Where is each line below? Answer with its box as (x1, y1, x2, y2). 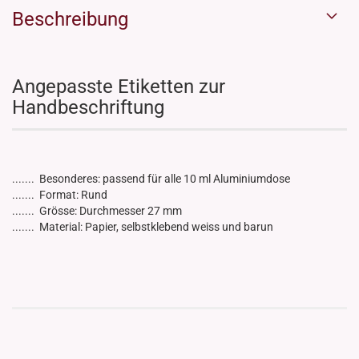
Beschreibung (12, 8, 128, 31)
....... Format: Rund (12, 188, 107, 202)
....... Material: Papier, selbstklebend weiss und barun (12, 220, 273, 234)
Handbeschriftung (12, 96, 164, 119)
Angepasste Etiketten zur (12, 75, 225, 99)
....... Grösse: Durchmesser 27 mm (12, 204, 182, 218)
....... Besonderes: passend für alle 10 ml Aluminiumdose (12, 172, 290, 186)
